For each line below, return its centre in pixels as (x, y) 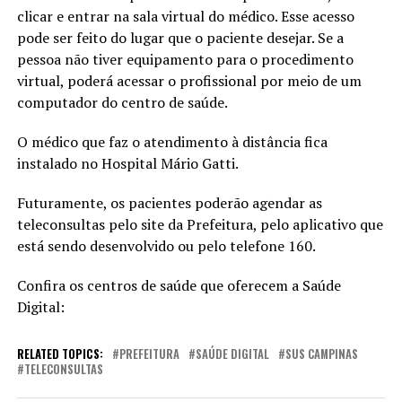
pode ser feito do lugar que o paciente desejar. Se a (180, 37)
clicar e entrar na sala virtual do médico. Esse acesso (185, 16)
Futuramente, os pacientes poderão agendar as (169, 202)
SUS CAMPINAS (321, 354)
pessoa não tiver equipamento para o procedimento (185, 59)
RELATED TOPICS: (60, 354)
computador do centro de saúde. (122, 102)
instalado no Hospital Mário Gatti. (129, 163)
